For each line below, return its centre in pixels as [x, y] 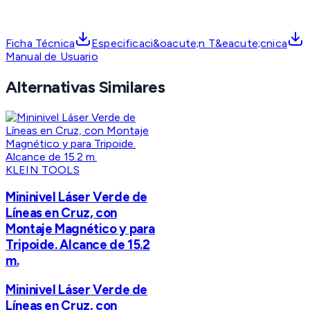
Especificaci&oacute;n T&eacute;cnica [189, 43]
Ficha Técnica [40, 43]
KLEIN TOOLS [43, 170]
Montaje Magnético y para [81, 229]
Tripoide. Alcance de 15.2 [78, 245]
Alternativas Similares [85, 86]
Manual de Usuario [52, 56]
